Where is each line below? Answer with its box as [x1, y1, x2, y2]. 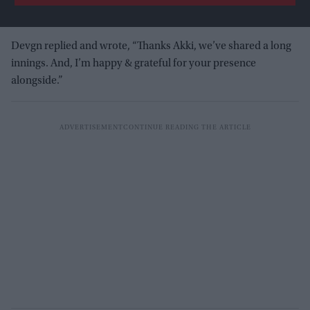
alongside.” [11, 75, 63, 86]
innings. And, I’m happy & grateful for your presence [11, 57, 256, 69]
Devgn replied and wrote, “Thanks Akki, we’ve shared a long [11, 40, 291, 52]
